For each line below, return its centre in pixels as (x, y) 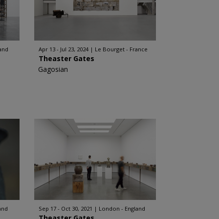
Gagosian (53, 69)
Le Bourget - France (121, 49)
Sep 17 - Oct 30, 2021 (65, 208)
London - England (122, 208)
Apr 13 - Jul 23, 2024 (63, 49)
